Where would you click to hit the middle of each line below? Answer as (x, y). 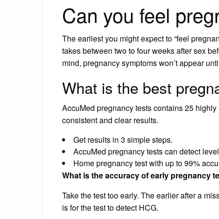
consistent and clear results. (110, 120)
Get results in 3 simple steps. (123, 139)
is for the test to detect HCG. (110, 207)
